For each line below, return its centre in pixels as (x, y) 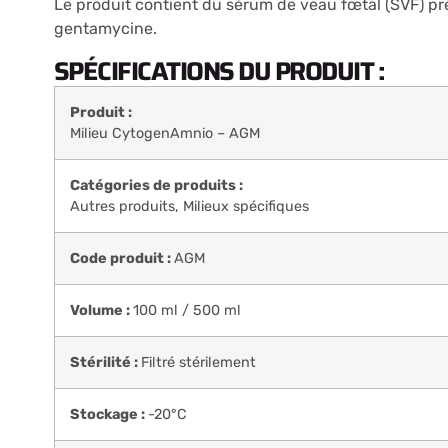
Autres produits (122, 206)
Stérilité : (105, 362)
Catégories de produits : (156, 185)
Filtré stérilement (198, 362)
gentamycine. (105, 29)
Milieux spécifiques (245, 206)
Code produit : (121, 258)
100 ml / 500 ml (186, 310)
